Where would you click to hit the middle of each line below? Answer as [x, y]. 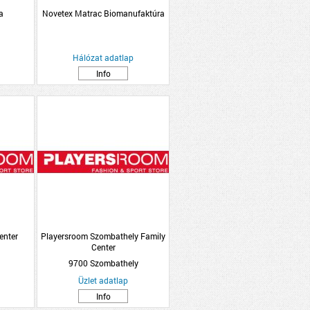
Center [103, 247]
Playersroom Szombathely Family [103, 236]
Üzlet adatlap [103, 280]
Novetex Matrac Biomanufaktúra [103, 13]
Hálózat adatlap [103, 57]
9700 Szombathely [103, 263]
